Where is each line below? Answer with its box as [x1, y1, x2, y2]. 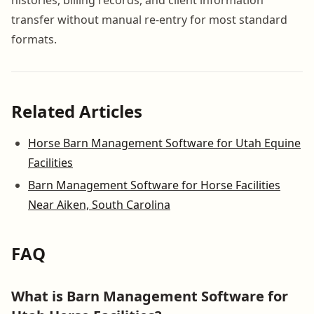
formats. [11, 31, 57, 47]
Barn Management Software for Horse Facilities [28, 177, 280, 193]
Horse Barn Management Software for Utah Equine [28, 135, 301, 151]
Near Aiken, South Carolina [28, 196, 170, 212]
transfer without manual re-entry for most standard [11, 11, 287, 27]
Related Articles [11, 99, 142, 123]
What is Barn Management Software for [11, 286, 288, 306]
